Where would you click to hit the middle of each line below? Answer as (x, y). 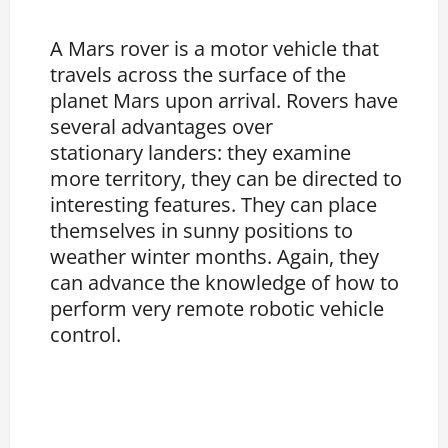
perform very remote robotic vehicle (217, 307)
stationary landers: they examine (201, 151)
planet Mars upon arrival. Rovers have (224, 99)
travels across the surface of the (198, 73)
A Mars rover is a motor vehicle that (215, 47)
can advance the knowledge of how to (225, 281)
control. (86, 333)
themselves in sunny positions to (202, 229)
